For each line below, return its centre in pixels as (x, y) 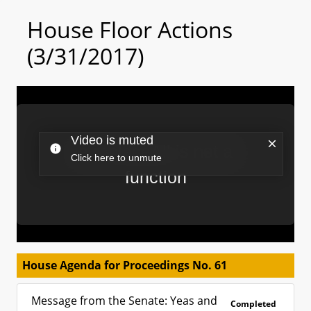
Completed (254, 304)
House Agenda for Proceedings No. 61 (125, 265)
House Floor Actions (130, 30)
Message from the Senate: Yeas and (124, 301)
